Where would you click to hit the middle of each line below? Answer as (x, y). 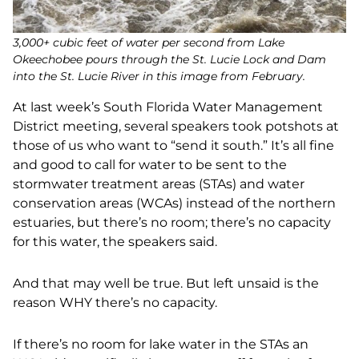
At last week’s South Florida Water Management (168, 107)
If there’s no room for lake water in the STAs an (161, 344)
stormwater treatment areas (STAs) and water (159, 184)
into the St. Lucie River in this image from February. (161, 76)
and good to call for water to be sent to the (150, 165)
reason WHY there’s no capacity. (115, 303)
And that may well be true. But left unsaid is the (166, 283)
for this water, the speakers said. (115, 242)
